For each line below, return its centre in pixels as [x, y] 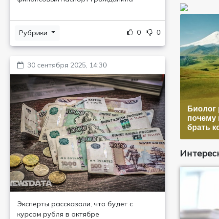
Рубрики [34, 33]
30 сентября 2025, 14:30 [67, 65]
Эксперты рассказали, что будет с [75, 204]
